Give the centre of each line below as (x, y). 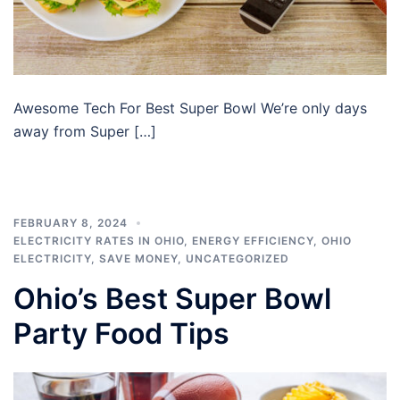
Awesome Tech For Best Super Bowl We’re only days (190, 108)
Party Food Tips (121, 333)
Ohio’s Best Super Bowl (172, 298)
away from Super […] (85, 131)
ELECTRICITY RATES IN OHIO (99, 240)
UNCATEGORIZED (237, 258)
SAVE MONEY (138, 258)
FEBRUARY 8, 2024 (71, 222)
